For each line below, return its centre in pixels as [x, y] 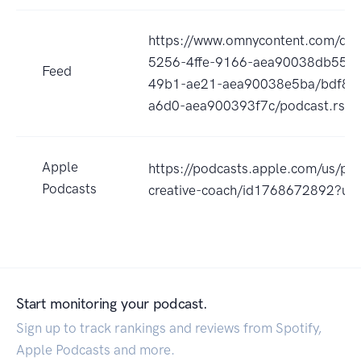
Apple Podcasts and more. [95, 350]
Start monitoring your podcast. [112, 304]
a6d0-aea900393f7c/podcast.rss [250, 106]
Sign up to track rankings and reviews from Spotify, [169, 328]
